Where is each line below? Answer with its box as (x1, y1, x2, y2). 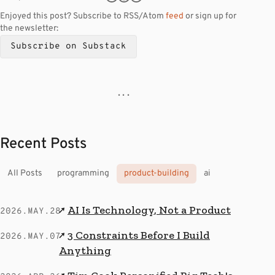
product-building (124, 168, 189, 179)
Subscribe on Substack (10, 41, 126, 52)
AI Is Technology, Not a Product (68, 203, 231, 217)
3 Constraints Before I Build (68, 228, 210, 242)
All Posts (7, 168, 42, 179)
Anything (59, 243, 111, 257)
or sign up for (184, 10, 236, 21)
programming (57, 168, 109, 179)
